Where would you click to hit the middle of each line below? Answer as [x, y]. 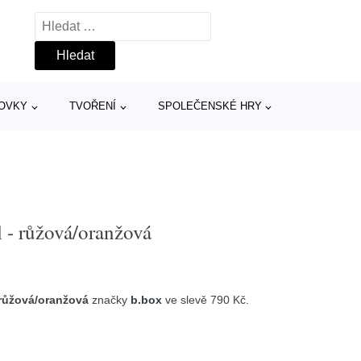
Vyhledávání [70, 22]
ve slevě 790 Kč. [206, 300]
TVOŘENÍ [93, 106]
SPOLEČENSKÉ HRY [210, 106]
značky [110, 300]
